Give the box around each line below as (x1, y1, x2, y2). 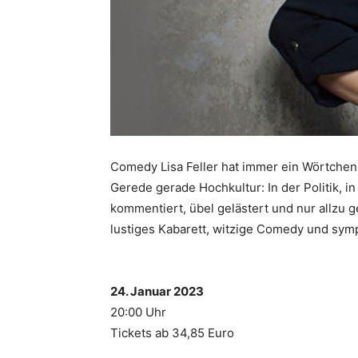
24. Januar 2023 (110, 284, 204, 299)
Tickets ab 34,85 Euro (110, 325, 234, 340)
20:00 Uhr (110, 304, 166, 320)
